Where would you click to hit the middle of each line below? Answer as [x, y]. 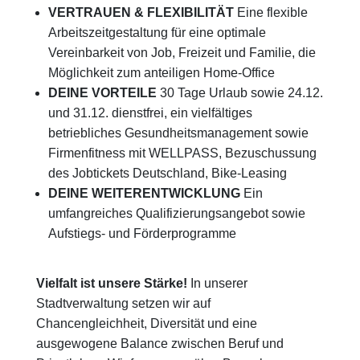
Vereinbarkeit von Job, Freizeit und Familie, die [182, 53]
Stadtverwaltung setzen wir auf [123, 304]
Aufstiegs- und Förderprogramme [144, 234]
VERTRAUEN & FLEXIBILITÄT [141, 13]
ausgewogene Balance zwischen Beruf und [160, 344]
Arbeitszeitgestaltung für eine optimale [157, 33]
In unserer [219, 284]
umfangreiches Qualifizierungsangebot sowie [177, 214]
